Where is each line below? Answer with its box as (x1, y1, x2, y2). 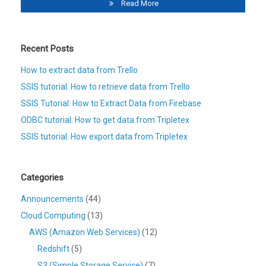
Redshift (37, 244, 69, 254)
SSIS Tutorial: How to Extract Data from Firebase (21, 99, 201, 109)
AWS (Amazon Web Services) (29, 227, 140, 237)
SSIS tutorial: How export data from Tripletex (21, 132, 188, 142)
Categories (21, 172, 64, 183)
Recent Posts (21, 43, 74, 55)
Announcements (21, 194, 84, 204)
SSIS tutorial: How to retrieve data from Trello (21, 82, 190, 92)
